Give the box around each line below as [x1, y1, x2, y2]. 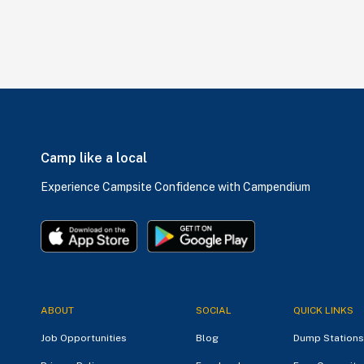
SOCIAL [196, 304, 232, 316]
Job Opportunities [41, 331, 127, 344]
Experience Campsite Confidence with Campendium [41, 180, 310, 193]
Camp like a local [41, 149, 147, 166]
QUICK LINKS [293, 304, 353, 316]
